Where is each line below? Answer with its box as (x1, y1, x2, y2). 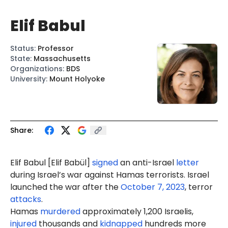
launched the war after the (10, 181, 121, 193)
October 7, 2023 (121, 181, 185, 193)
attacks (10, 193, 41, 205)
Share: (10, 125, 33, 135)
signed (92, 157, 118, 168)
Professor (38, 43, 74, 53)
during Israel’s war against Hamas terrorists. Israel (10, 169, 209, 181)
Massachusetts (34, 53, 91, 64)
